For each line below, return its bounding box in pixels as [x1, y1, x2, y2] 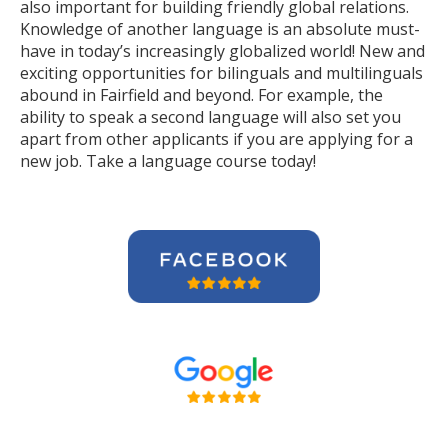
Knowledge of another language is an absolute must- [20, 18, 420, 40]
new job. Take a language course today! [20, 150, 316, 172]
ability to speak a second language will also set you [20, 106, 401, 128]
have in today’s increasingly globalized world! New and [20, 40, 425, 62]
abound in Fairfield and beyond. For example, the [20, 84, 383, 106]
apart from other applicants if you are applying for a [20, 128, 413, 150]
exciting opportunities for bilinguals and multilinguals [20, 62, 423, 84]
